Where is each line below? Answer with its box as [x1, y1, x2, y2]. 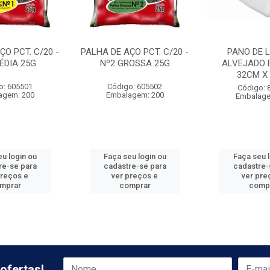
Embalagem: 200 [105, 90, 164, 99]
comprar [119, 181, 151, 190]
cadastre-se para [103, 162, 166, 171]
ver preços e [111, 171, 159, 180]
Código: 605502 [107, 82, 163, 91]
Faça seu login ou [103, 152, 166, 161]
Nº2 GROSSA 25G [99, 58, 170, 69]
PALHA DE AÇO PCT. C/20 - [81, 46, 189, 57]
